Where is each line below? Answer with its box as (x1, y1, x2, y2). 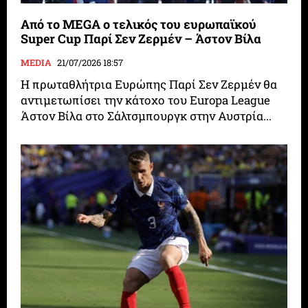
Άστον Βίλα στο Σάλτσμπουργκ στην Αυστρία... (21, 107, 272, 124)
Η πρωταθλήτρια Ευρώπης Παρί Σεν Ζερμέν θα (21, 76, 278, 92)
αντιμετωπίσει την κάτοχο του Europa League (21, 91, 271, 108)
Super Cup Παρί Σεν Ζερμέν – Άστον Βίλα (21, 30, 262, 47)
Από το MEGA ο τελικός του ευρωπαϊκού (21, 15, 257, 32)
